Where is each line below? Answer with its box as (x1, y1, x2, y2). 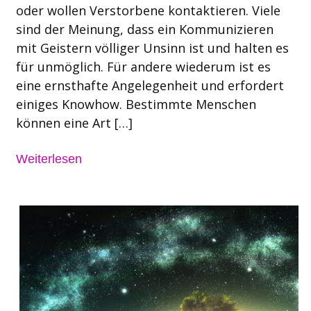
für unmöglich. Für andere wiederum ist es (15, 58, 271, 75)
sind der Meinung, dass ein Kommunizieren (15, 20, 274, 37)
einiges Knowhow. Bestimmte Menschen (15, 95, 256, 112)
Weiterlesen (15, 151, 82, 166)
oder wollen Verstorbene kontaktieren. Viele (15, 1, 280, 19)
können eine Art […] (15, 114, 133, 131)
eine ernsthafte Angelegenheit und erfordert (15, 76, 284, 94)
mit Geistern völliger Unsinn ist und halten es (15, 39, 289, 56)
